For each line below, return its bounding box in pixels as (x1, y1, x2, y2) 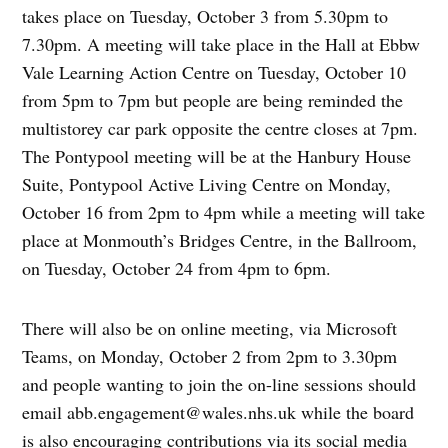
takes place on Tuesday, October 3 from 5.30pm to (22, 3, 389, 28)
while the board (296, 399, 415, 424)
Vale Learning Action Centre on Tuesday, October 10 (22, 59, 407, 84)
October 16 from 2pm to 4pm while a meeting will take (22, 199, 426, 224)
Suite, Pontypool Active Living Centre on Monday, (22, 171, 392, 196)
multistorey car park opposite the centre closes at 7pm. (22, 115, 419, 140)
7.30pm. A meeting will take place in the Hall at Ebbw (22, 31, 421, 56)
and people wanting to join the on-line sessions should (22, 371, 417, 396)
